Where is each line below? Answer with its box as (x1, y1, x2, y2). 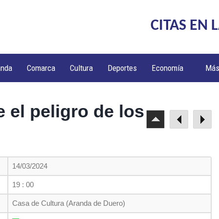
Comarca (27, 63, 56, 73)
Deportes (108, 63, 137, 73)
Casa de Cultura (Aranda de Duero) (12, 199, 125, 207)
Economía (152, 63, 184, 73)
